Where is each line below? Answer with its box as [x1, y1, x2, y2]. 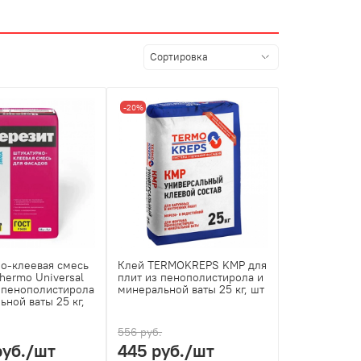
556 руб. [118, 325, 163, 340]
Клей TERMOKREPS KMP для [118, 258, 268, 273]
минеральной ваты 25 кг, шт [118, 282, 265, 297]
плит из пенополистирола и [118, 270, 264, 285]
